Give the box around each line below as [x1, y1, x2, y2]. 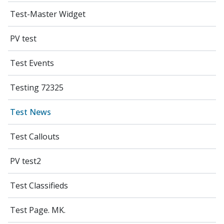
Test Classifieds [10, 179, 68, 191]
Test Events [10, 57, 54, 68]
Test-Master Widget [10, 8, 85, 19]
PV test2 [10, 155, 41, 166]
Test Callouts [10, 130, 59, 142]
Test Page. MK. [10, 204, 65, 215]
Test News [10, 106, 51, 117]
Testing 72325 [10, 81, 63, 93]
